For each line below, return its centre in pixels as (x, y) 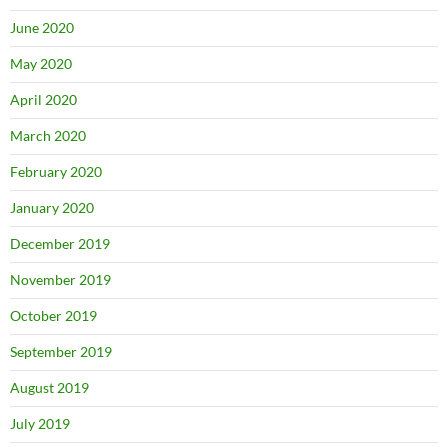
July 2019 (40, 424)
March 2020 (48, 136)
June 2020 (42, 28)
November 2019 (60, 280)
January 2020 (52, 208)
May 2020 (41, 64)
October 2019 (53, 316)
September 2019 (61, 352)
